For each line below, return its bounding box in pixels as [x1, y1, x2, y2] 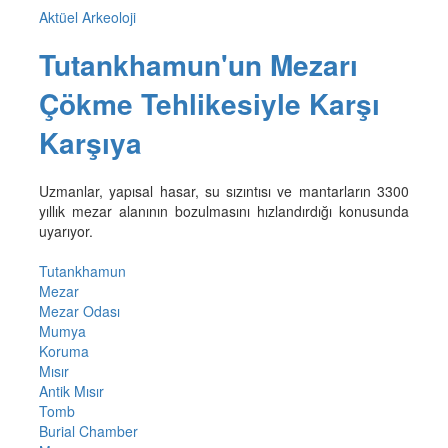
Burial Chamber [38, 421, 138, 442]
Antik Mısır [38, 381, 104, 402]
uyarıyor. [38, 221, 93, 242]
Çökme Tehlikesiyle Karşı [38, 83, 380, 125]
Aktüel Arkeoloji [38, 6, 136, 27]
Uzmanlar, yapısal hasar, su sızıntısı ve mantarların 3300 [38, 181, 410, 202]
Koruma [38, 341, 89, 362]
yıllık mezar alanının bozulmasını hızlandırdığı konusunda [38, 201, 410, 222]
